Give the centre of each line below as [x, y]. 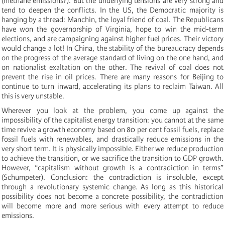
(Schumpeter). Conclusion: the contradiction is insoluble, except [113, 177]
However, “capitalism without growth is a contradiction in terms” [113, 167]
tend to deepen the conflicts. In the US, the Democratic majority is [113, 10]
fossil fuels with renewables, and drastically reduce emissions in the [113, 139]
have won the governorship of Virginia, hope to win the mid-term [113, 29]
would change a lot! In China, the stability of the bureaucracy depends [113, 48]
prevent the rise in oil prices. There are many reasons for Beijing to [113, 77]
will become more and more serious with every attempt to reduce [113, 206]
